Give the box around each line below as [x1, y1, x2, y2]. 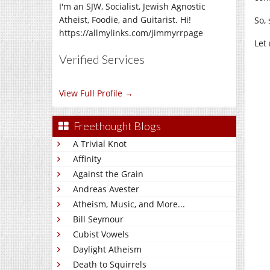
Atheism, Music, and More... [73, 198, 185, 210]
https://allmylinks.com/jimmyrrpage [59, 27, 203, 39]
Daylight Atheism [73, 243, 142, 255]
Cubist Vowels [73, 228, 129, 240]
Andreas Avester [73, 183, 139, 195]
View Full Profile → [59, 87, 133, 99]
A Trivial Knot [73, 138, 127, 149]
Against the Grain [73, 168, 143, 180]
